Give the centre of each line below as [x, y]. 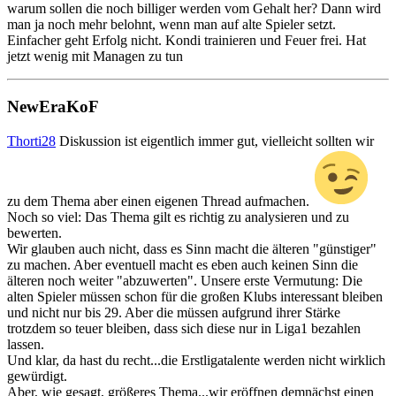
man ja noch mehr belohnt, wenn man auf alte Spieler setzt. [171, 25]
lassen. [26, 344]
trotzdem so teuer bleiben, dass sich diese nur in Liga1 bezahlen [184, 328]
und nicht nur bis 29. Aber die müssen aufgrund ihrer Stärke [174, 312]
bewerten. [34, 232]
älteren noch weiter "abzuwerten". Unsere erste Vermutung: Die [185, 280]
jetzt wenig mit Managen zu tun [95, 57]
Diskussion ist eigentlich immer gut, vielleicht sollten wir [215, 141]
